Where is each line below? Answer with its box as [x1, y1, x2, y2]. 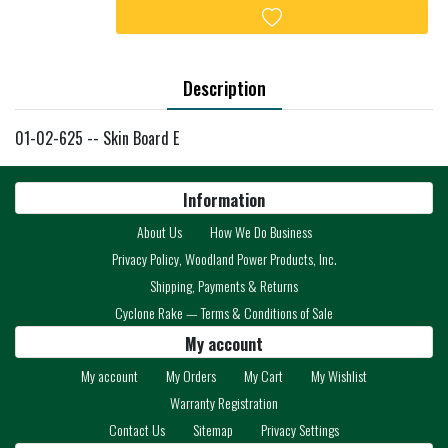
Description [182, 75, 266, 101]
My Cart [244, 365, 283, 386]
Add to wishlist [261, 3, 358, 27]
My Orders [166, 365, 216, 386]
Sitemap [193, 419, 233, 440]
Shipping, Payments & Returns [150, 275, 298, 296]
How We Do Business [209, 221, 312, 242]
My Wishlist [311, 365, 367, 386]
